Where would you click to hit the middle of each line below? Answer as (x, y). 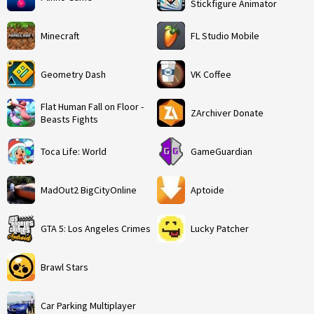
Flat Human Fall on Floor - (92, 106)
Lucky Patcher (220, 228)
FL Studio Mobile (225, 35)
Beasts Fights (69, 119)
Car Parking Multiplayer (88, 305)
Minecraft (60, 35)
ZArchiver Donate (227, 112)
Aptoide (207, 190)
